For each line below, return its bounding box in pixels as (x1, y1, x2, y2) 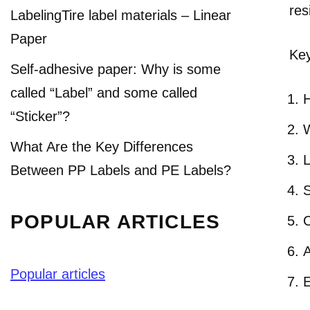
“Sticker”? (10, 109, 70, 124)
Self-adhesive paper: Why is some (10, 62, 221, 77)
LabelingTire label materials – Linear (10, 8, 231, 23)
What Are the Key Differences (10, 139, 193, 154)
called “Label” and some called (10, 85, 197, 100)
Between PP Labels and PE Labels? (10, 163, 231, 178)
